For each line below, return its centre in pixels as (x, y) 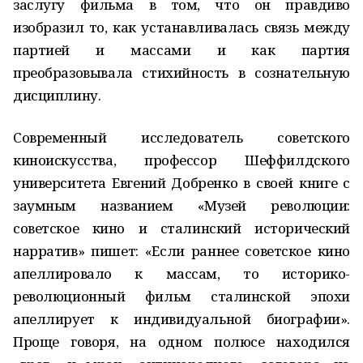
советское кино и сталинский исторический (181, 228)
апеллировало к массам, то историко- (181, 273)
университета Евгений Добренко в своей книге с (181, 183)
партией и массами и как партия (181, 50)
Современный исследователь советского (181, 137)
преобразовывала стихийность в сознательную (181, 73)
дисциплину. (57, 95)
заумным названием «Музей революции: (181, 205)
